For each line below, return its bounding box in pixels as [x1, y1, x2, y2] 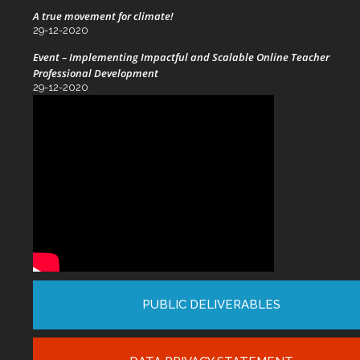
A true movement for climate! [33, 9, 174, 24]
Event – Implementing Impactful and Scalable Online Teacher [33, 49, 330, 64]
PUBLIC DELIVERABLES [142, 297, 281, 312]
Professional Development [33, 65, 159, 80]
